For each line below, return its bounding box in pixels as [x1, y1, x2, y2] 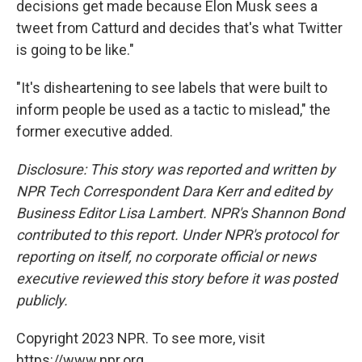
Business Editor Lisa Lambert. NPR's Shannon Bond [16, 204, 344, 221]
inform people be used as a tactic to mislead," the [16, 100, 330, 118]
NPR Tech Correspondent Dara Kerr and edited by [16, 182, 332, 200]
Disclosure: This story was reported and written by [16, 160, 335, 178]
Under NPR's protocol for [182, 225, 338, 243]
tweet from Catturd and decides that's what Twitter [16, 19, 343, 36]
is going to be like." [16, 40, 134, 58]
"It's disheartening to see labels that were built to [16, 78, 327, 96]
